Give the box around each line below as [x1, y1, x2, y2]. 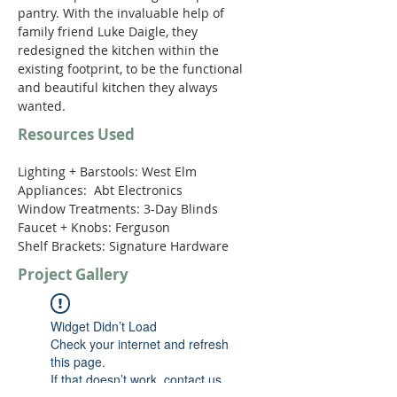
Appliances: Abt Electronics [18, 182, 186, 198]
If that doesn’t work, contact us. [51, 370, 225, 388]
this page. [51, 353, 105, 370]
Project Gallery [18, 264, 128, 284]
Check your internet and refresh [51, 335, 229, 353]
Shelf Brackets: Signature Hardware [18, 237, 229, 254]
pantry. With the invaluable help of [18, 4, 228, 21]
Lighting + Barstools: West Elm [18, 163, 197, 180]
